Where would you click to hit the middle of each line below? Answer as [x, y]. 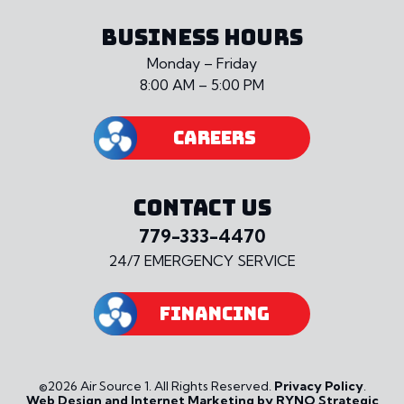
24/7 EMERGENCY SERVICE [202, 261]
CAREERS [215, 138]
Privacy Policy [318, 386]
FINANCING [215, 314]
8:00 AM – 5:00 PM [202, 85]
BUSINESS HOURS [202, 38]
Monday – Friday [202, 64]
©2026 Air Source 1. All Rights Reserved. [156, 386]
